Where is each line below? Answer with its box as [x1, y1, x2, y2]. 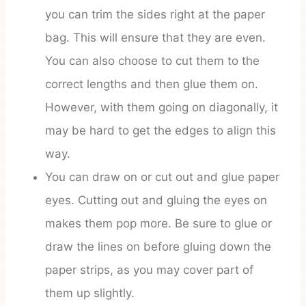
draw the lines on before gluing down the [45, 240, 271, 254]
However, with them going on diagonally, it [45, 100, 278, 115]
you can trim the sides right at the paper [45, 8, 265, 22]
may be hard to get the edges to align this [45, 124, 276, 138]
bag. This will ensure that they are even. [45, 31, 266, 45]
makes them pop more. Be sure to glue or [45, 217, 272, 231]
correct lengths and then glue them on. [45, 77, 258, 92]
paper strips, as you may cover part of [45, 263, 253, 277]
